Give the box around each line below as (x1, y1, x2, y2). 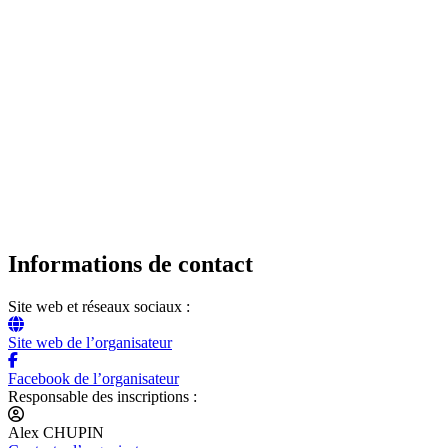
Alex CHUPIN (8, 423, 104, 441)
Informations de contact (8, 251, 253, 278)
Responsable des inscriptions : (8, 387, 197, 405)
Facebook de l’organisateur (8, 369, 179, 387)
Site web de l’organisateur (8, 333, 172, 351)
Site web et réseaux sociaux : (8, 297, 190, 315)
